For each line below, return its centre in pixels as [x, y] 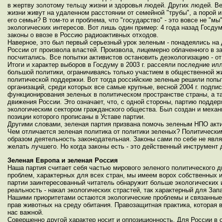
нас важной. [26, 212]
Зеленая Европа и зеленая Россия [63, 160]
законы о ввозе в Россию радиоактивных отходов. [83, 35]
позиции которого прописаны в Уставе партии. [76, 117]
